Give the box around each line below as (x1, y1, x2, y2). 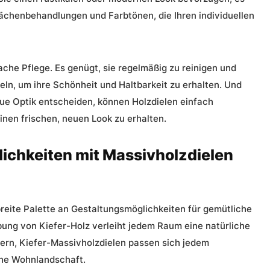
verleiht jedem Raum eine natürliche (90, 220, 250, 232)
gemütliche (203, 203, 252, 215)
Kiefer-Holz (39, 220, 90, 232)
